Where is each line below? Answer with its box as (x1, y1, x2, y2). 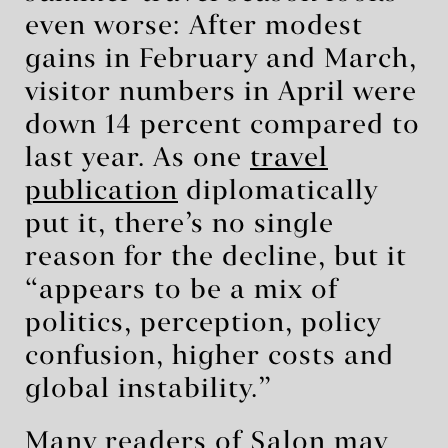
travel (250, 145, 328, 172)
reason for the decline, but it (25, 244, 407, 271)
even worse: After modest (25, 13, 363, 40)
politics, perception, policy (25, 310, 381, 337)
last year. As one (25, 145, 250, 172)
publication (25, 178, 178, 205)
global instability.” (25, 376, 272, 403)
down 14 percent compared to (25, 112, 420, 139)
